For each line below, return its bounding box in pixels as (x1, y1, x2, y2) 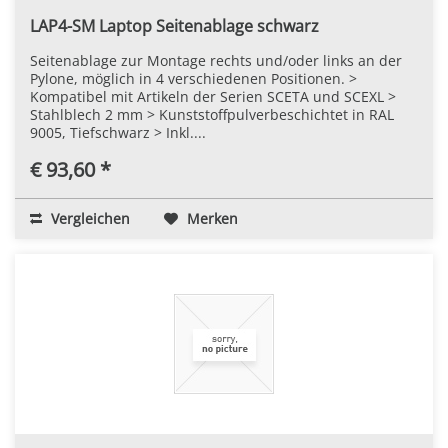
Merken (187, 208, 238, 228)
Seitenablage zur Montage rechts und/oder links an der (30, 50, 402, 70)
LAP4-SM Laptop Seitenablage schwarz (30, 14, 319, 37)
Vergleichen (47, 208, 130, 228)
